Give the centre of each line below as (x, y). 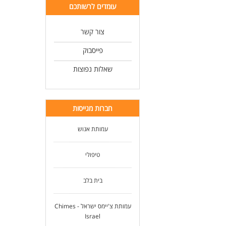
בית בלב (93, 180)
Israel (93, 216)
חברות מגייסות (93, 108)
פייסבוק (93, 50)
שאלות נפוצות (93, 69)
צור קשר (93, 32)
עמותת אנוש (93, 129)
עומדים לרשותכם (93, 6)
